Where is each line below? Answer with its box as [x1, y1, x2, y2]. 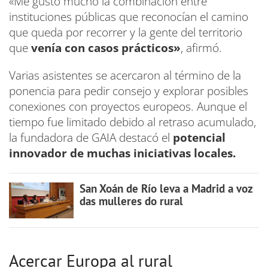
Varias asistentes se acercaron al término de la [9, 67, 241, 83]
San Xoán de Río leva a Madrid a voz [79, 181, 252, 196]
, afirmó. [181, 39, 222, 56]
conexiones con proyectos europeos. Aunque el [9, 98, 247, 114]
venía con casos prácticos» [31, 39, 181, 56]
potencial [173, 129, 226, 145]
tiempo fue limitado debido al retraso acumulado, [9, 114, 256, 130]
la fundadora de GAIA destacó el [9, 129, 173, 145]
